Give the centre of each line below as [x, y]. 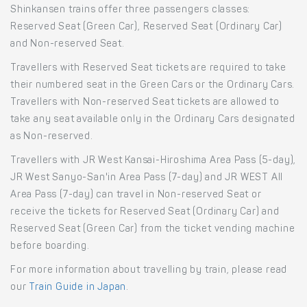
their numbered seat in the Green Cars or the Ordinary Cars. [153, 85]
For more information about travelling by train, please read [149, 270]
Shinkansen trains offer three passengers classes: [131, 10]
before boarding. [50, 246]
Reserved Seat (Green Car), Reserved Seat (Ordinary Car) [146, 27]
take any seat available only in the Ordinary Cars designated [153, 120]
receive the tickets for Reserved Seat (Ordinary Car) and [145, 212]
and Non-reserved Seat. [67, 44]
